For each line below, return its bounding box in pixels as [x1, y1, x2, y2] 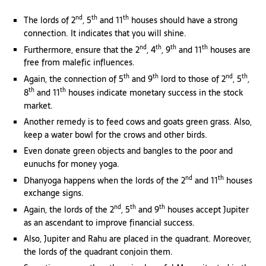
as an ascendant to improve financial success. [24, 216, 195, 230]
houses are [208, 43, 251, 56]
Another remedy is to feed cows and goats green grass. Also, [24, 115, 252, 128]
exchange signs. [24, 186, 84, 200]
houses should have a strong [129, 13, 237, 27]
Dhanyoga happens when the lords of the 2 [24, 173, 185, 187]
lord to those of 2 [159, 72, 226, 86]
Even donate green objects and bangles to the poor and [24, 144, 233, 157]
